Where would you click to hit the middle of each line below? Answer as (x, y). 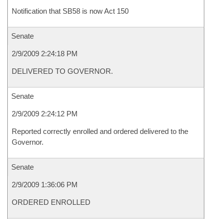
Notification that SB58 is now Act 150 (70, 11)
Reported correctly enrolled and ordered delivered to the (100, 131)
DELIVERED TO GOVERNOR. (62, 71)
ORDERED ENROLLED (51, 202)
